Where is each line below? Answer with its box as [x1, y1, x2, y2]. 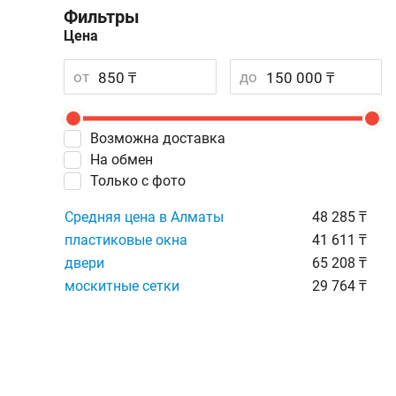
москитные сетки [65, 278, 179, 294]
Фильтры [64, 6, 140, 27]
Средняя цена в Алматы [65, 209, 224, 225]
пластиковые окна [65, 232, 187, 248]
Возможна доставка [99, 130, 225, 147]
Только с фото [98, 172, 186, 189]
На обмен [100, 151, 153, 168]
